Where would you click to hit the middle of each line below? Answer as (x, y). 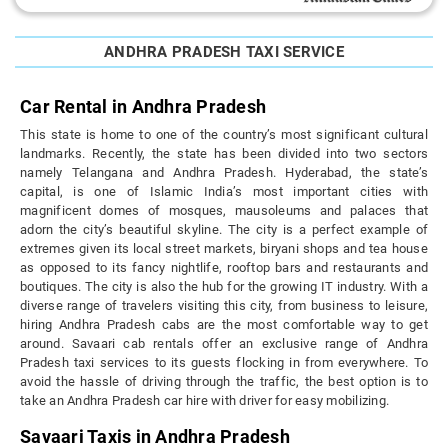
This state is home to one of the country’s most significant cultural (224, 135)
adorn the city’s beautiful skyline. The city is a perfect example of (224, 230)
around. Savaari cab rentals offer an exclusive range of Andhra (224, 344)
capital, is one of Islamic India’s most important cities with (224, 192)
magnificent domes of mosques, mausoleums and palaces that (224, 211)
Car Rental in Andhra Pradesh (143, 107)
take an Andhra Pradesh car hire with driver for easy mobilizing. (204, 401)
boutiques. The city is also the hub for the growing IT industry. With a (224, 287)
